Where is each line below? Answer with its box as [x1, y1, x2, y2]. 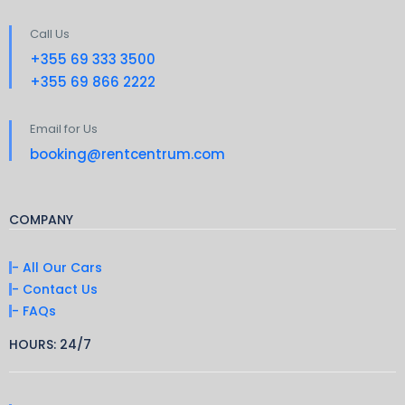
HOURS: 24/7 [9, 335, 91, 353]
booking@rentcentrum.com [30, 145, 225, 164]
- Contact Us [12, 280, 98, 298]
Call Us [30, 25, 70, 42]
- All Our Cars [12, 259, 102, 277]
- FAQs [12, 302, 56, 320]
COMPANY [9, 211, 73, 229]
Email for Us [30, 120, 98, 137]
